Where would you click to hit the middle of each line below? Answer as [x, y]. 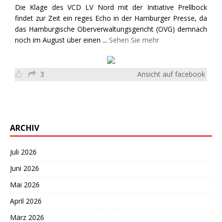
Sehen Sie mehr [134, 40]
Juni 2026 [25, 168]
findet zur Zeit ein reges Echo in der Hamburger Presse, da [111, 18]
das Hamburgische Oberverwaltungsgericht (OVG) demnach [111, 29]
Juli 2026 [23, 152]
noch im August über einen [59, 40]
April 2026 [26, 201]
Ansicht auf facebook [171, 74]
